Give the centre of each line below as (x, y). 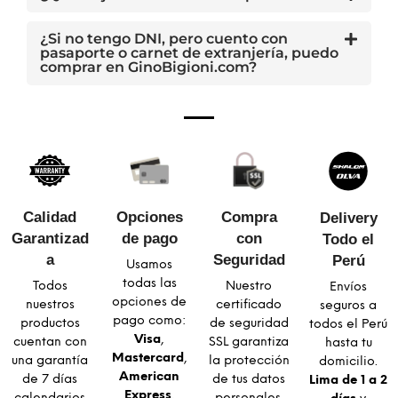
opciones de (149, 303)
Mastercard (147, 359)
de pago (149, 239)
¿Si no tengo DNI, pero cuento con (164, 39)
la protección (249, 362)
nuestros (50, 306)
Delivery (348, 218)
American (149, 378)
